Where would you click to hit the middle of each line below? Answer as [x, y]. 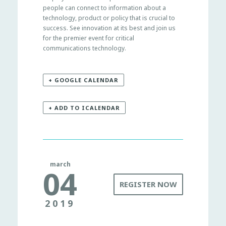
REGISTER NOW [148, 184]
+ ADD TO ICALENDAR [84, 108]
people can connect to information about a [104, 8]
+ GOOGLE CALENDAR [83, 80]
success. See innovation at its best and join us [109, 28]
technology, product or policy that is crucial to [109, 18]
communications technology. [84, 48]
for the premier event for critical [89, 38]
